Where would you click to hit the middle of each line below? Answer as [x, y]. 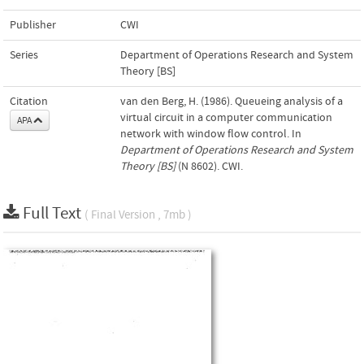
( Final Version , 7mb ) [138, 214]
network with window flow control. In [211, 134]
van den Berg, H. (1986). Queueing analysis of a [232, 101]
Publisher [33, 25]
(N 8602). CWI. [209, 166]
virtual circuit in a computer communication [226, 117]
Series [24, 55]
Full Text [54, 213]
